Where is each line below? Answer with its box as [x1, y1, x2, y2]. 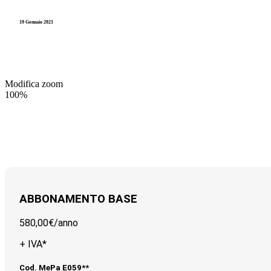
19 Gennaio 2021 [19, 19, 53, 25]
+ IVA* [19, 238, 47, 250]
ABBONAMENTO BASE [19, 192, 137, 206]
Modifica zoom [5, 78, 63, 89]
